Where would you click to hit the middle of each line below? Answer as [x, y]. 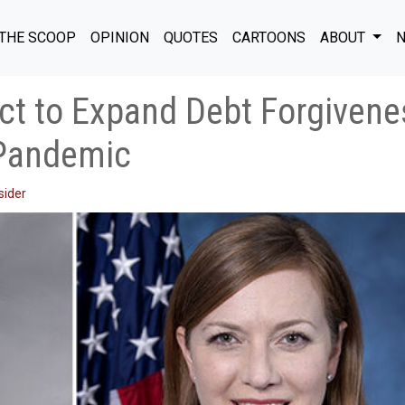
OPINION [120, 37]
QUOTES [191, 37]
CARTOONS [269, 37]
